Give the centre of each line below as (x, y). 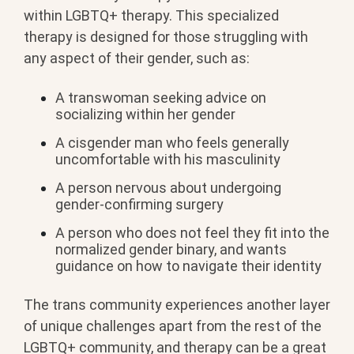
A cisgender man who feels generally (172, 142)
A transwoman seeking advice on (161, 97)
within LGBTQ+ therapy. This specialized (151, 16)
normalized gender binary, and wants (171, 249)
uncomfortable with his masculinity (168, 159)
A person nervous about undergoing (168, 187)
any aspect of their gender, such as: (137, 58)
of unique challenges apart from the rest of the (173, 326)
